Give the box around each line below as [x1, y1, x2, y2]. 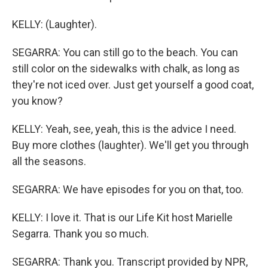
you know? [12, 95, 63, 107]
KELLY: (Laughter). [12, 18, 97, 31]
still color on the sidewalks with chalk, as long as [12, 62, 240, 75]
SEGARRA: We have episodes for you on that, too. [12, 183, 243, 196]
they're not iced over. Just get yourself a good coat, [12, 78, 254, 91]
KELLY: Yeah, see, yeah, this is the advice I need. [12, 123, 236, 135]
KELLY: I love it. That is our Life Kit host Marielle [12, 211, 233, 224]
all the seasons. [12, 155, 86, 167]
